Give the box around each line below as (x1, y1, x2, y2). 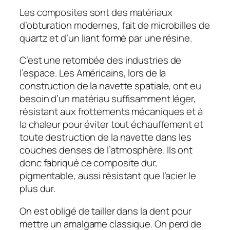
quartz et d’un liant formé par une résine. (20, 31, 192, 45)
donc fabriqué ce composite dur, (20, 156, 158, 170)
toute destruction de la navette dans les (20, 130, 191, 144)
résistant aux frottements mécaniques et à (20, 105, 203, 119)
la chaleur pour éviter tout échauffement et (20, 118, 203, 131)
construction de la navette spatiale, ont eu (20, 79, 201, 93)
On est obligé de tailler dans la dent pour (20, 204, 191, 218)
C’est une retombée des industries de (20, 53, 182, 67)
